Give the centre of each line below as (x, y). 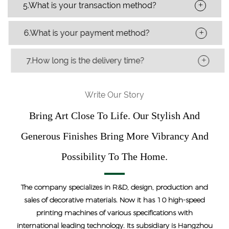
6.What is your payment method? (86, 33)
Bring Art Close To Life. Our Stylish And (114, 116)
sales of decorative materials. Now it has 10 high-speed (114, 200)
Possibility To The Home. (114, 157)
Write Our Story (114, 95)
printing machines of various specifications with (114, 213)
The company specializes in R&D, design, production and (114, 187)
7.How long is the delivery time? (82, 61)
